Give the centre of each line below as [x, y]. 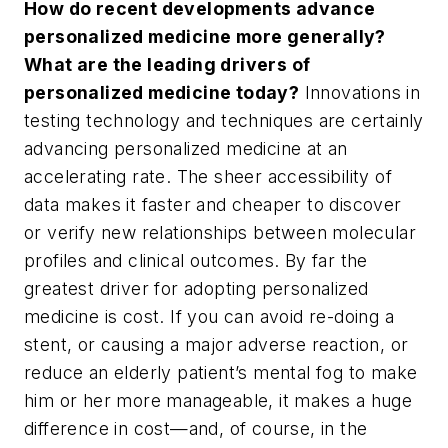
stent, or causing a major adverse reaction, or [216, 345]
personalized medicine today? [162, 93]
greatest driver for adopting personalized [196, 289]
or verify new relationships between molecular [220, 233]
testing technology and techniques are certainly [224, 121]
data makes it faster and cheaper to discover [213, 205]
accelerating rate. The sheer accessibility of [208, 177]
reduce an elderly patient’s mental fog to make [221, 373]
